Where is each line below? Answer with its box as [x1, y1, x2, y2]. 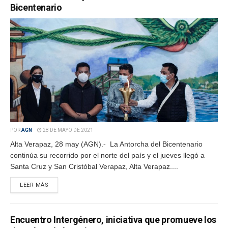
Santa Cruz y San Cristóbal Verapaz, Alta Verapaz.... [10, 162, 178, 170]
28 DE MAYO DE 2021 [42, 127, 93, 133]
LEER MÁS [20, 182, 49, 188]
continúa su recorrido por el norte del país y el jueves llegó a [10, 151, 205, 159]
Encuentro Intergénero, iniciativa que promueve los [10, 214, 217, 225]
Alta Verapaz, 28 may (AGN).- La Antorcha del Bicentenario [10, 140, 203, 148]
